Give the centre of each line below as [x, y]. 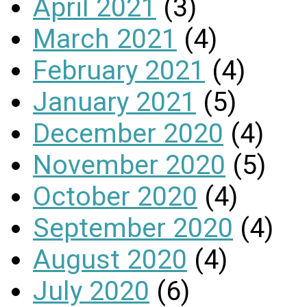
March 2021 [105, 39]
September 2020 [133, 228]
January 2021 [114, 102]
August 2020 [110, 259]
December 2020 [128, 133]
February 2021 [119, 70]
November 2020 [129, 165]
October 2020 [115, 196]
